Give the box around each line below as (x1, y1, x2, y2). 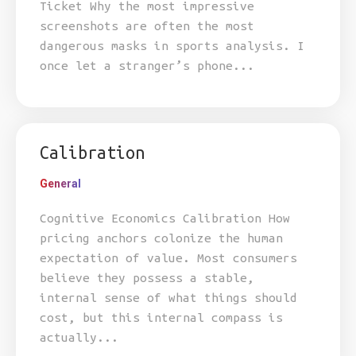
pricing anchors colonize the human (40, 231, 283, 245)
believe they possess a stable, (40, 271, 254, 284)
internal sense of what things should (40, 291, 297, 304)
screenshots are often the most (40, 19, 254, 33)
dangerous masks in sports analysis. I (40, 39, 304, 52)
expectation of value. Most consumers (40, 251, 297, 265)
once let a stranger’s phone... (40, 59, 254, 72)
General (40, 177, 81, 190)
